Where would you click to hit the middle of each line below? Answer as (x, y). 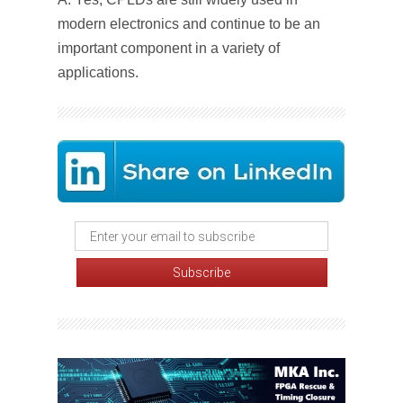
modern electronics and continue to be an (189, 24)
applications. (98, 72)
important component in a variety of (169, 48)
